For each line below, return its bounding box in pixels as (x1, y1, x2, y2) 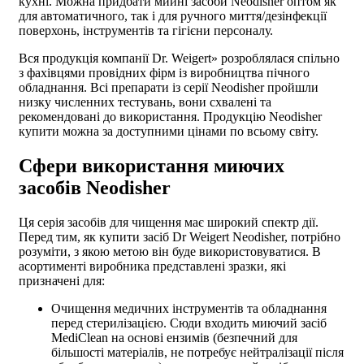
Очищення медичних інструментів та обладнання (51, 301, 327, 316)
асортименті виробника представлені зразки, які (19, 259, 286, 274)
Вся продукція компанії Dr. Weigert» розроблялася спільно (19, 51, 340, 66)
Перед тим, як (19, 230, 99, 245)
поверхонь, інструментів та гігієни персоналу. (19, 24, 273, 38)
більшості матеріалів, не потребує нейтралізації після (51, 345, 344, 360)
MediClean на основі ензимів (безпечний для (51, 331, 297, 345)
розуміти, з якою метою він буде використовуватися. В (19, 245, 321, 259)
